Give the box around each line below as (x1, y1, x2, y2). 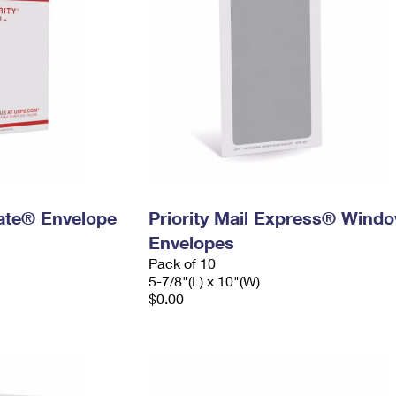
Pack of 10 (148, 255, 216, 271)
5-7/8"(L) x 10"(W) (148, 272, 260, 289)
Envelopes (148, 232, 234, 253)
